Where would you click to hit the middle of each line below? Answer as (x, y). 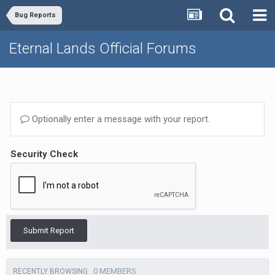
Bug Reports (35, 15)
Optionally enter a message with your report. (120, 119)
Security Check (44, 154)
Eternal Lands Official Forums (103, 48)
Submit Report (49, 230)
